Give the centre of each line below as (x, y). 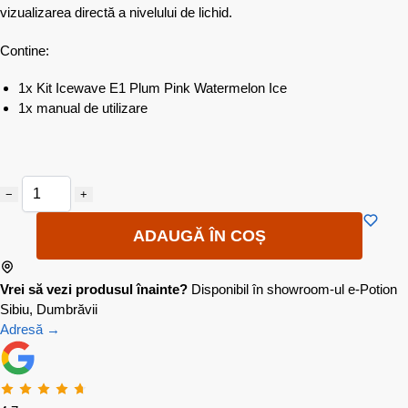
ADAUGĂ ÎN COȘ (199, 235)
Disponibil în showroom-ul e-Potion (294, 289)
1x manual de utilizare (83, 108)
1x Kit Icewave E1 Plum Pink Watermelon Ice (153, 88)
